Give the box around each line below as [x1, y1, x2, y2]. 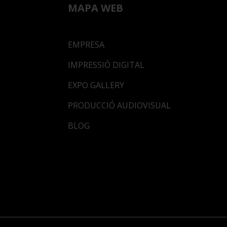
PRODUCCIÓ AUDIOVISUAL [68, 100, 171, 111]
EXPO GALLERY [68, 80, 124, 91]
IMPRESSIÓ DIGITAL [68, 59, 144, 71]
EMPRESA [68, 39, 104, 51]
